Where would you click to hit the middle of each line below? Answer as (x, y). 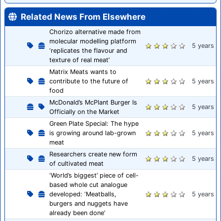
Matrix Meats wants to (83, 72)
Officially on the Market (84, 111)
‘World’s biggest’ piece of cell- (94, 175)
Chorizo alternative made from (95, 32)
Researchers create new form (93, 154)
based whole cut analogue (88, 184)
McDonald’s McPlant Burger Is (93, 102)
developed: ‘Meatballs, (83, 194)
